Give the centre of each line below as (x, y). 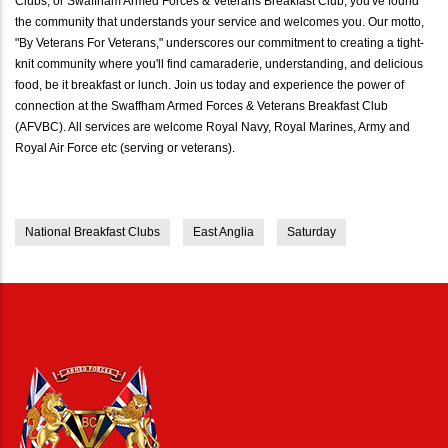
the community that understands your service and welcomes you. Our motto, (219, 21)
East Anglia (223, 231)
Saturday (311, 231)
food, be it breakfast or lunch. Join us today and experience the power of (209, 84)
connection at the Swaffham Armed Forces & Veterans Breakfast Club (201, 105)
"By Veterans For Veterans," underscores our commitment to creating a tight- (219, 42)
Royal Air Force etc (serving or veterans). (125, 147)
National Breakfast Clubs (92, 231)
